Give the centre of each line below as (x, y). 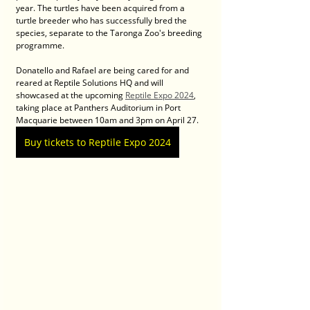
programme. (41, 45)
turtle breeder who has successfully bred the (102, 20)
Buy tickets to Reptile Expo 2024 (98, 142)
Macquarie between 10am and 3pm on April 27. (107, 120)
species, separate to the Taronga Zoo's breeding (110, 33)
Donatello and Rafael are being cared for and (103, 70)
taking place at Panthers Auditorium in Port (99, 108)
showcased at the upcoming (71, 95)
